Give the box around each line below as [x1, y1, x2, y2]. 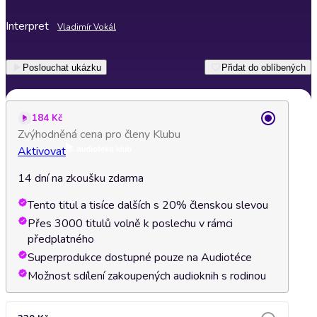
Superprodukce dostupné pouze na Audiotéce [28, 250, 252, 265]
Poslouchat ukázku [23, 62, 101, 73]
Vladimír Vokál [57, 21, 116, 33]
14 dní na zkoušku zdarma [18, 171, 144, 186]
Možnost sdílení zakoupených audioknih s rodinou [28, 268, 266, 284]
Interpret [6, 18, 49, 34]
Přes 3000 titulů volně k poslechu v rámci [28, 216, 233, 231]
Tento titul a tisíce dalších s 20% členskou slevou [28, 197, 268, 213]
